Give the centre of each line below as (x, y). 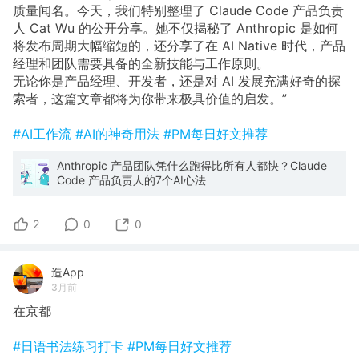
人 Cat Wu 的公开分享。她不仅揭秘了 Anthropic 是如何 (175, 28)
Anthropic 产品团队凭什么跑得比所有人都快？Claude (192, 166)
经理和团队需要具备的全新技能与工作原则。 (141, 64)
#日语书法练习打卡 (70, 347)
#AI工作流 (44, 134)
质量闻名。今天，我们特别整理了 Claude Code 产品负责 (178, 11)
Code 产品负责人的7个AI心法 (131, 180)
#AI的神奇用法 (119, 134)
